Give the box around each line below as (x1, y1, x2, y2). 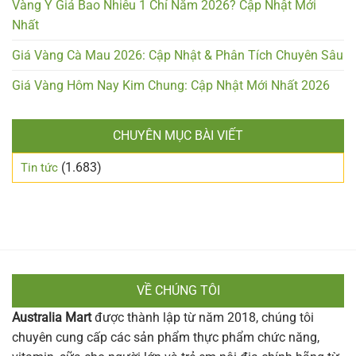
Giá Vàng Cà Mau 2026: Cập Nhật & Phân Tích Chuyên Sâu (12, 47, 343, 63)
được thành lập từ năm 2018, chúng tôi (91, 309, 314, 325)
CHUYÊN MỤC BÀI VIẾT (113, 127, 243, 143)
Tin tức (21, 160, 58, 175)
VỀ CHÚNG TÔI (136, 282, 220, 298)
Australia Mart (12, 309, 91, 325)
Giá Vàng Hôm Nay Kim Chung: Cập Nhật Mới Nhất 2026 (12, 77, 330, 93)
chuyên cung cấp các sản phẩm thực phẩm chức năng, (12, 329, 319, 345)
